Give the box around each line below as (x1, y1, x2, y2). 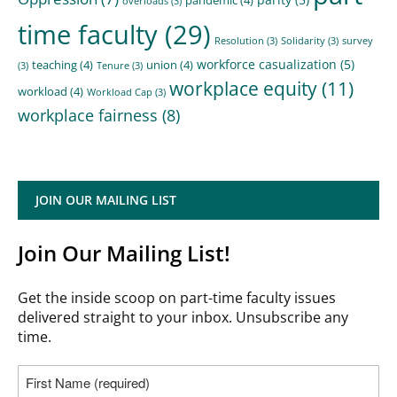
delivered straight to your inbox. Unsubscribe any (18, 307, 348, 327)
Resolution (214, 34, 264, 47)
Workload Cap (87, 85, 152, 98)
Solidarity (281, 34, 325, 47)
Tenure (97, 58, 129, 72)
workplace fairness (18, 104, 158, 126)
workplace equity (169, 75, 317, 101)
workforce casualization (197, 55, 337, 73)
